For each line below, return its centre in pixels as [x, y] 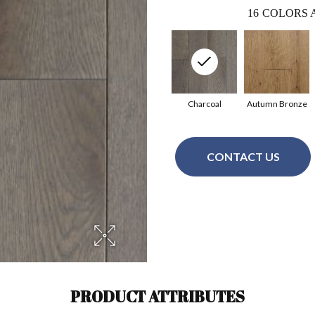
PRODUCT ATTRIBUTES [157, 296]
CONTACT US [243, 157]
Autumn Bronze [277, 103]
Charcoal [204, 103]
